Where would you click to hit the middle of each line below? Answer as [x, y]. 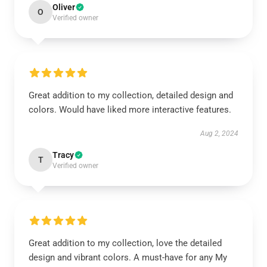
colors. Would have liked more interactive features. [130, 110]
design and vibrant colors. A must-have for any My [128, 257]
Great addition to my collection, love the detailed [125, 243]
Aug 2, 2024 [219, 133]
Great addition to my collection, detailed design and [131, 95]
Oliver [64, 7]
